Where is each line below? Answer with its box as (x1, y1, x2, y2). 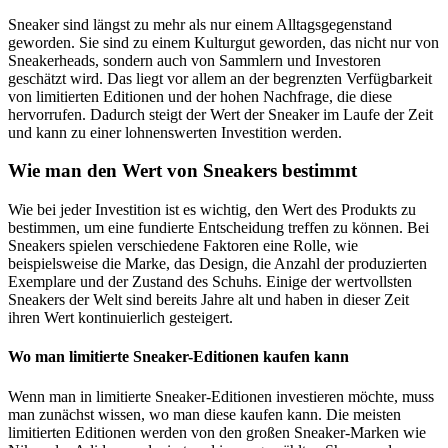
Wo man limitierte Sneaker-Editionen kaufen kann (8, 348, 349, 366)
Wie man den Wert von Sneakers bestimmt (8, 160, 357, 182)
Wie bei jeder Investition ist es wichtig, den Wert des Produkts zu (8, 201, 416, 219)
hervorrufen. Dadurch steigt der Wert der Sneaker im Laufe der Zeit (8, 105, 433, 123)
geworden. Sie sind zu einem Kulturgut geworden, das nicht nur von (8, 33, 439, 51)
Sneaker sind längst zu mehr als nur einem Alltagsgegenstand (8, 15, 392, 33)
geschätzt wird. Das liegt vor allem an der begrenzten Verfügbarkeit (8, 69, 432, 87)
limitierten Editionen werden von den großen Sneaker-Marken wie (8, 423, 426, 441)
